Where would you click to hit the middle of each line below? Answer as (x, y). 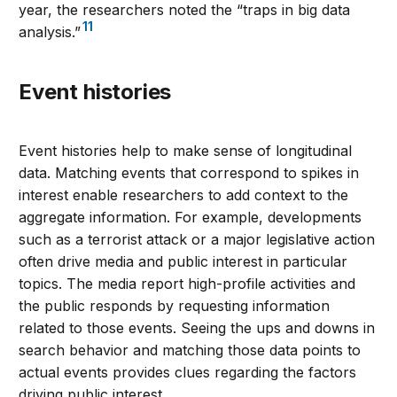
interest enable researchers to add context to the (184, 195)
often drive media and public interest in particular (183, 262)
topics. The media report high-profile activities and (187, 284)
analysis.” (50, 32)
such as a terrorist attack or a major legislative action (197, 240)
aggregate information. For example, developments (191, 218)
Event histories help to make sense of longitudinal (186, 151)
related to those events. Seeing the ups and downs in (197, 328)
